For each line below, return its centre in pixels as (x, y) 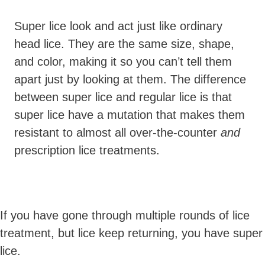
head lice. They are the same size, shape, (124, 44)
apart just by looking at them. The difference (130, 80)
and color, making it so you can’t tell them (123, 62)
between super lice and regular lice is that (123, 97)
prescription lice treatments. (87, 151)
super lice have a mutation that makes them (130, 115)
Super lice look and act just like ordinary (118, 26)
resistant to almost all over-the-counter (117, 133)
